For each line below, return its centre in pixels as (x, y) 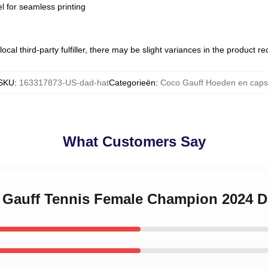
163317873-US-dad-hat (64, 83)
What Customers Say (134, 141)
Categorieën (132, 83)
